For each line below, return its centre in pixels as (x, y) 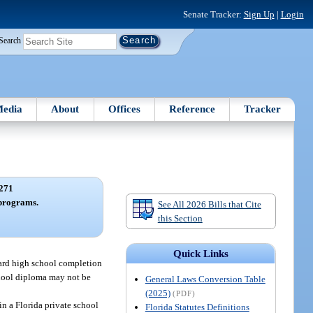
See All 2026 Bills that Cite (209, 204)
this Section (180, 218)
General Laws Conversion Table (205, 279)
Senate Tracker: (213, 14)
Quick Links (201, 254)
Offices (124, 109)
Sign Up (259, 14)
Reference (192, 109)
